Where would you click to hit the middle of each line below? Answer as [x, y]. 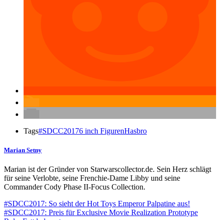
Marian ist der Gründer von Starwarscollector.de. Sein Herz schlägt [108, 169]
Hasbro [136, 131]
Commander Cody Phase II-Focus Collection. [75, 187]
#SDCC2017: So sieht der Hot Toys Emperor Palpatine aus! [97, 204]
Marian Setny [23, 150]
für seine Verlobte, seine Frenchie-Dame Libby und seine [92, 178]
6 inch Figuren [102, 131]
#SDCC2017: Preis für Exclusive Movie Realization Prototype [101, 212]
